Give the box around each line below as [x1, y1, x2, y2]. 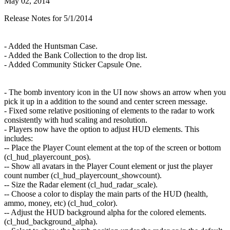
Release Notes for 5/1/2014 [4, 14, 92, 23]
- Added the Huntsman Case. [4, 42, 98, 51]
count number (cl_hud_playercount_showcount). [4, 171, 162, 180]
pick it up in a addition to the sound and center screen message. [4, 97, 207, 106]
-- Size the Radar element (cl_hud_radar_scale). [4, 180, 158, 189]
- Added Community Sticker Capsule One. [4, 60, 142, 69]
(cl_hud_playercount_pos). [4, 152, 91, 162]
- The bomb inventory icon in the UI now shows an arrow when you [4, 88, 226, 97]
